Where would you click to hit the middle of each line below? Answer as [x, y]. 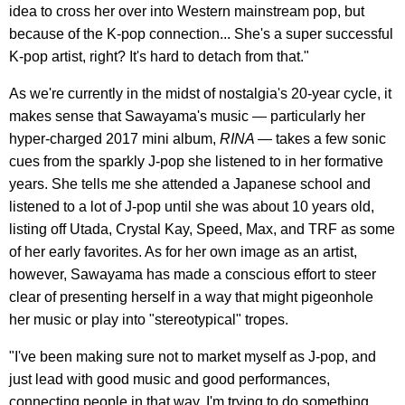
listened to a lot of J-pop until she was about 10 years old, [192, 207]
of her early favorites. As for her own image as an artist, [183, 252]
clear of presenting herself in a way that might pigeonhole [191, 297]
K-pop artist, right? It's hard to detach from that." [159, 57]
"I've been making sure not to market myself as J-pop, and [193, 357]
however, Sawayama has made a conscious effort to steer [193, 275]
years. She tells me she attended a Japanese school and [190, 184]
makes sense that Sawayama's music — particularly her [187, 117]
